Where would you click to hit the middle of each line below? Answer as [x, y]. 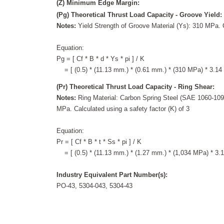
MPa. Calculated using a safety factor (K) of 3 [123, 108]
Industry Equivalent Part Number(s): [112, 174]
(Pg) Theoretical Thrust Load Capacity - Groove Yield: [139, 14]
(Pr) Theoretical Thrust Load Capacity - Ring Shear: [136, 86]
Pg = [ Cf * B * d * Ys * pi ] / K [101, 58]
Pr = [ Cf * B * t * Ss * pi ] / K [99, 141]
